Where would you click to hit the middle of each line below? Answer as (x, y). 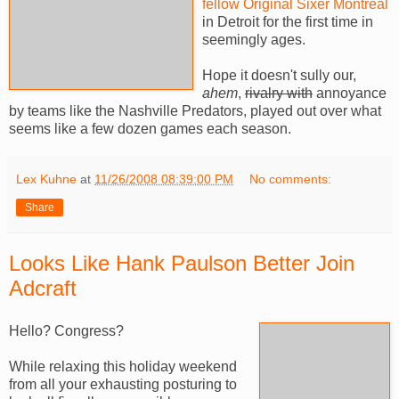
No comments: (291, 179)
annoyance (350, 93)
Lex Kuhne (46, 179)
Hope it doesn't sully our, (279, 75)
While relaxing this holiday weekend (123, 366)
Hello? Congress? (66, 330)
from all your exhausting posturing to (123, 384)
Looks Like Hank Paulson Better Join (182, 263)
